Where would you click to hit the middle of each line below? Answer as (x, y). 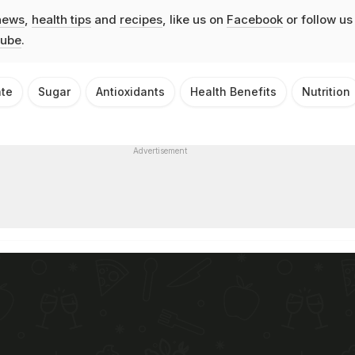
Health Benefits (233, 91)
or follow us (317, 19)
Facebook (254, 19)
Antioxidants (130, 91)
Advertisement (160, 150)
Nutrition (326, 91)
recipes (141, 19)
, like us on (194, 19)
